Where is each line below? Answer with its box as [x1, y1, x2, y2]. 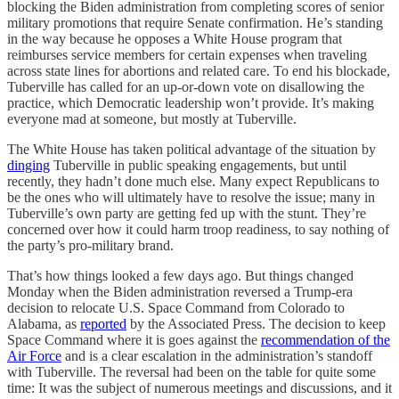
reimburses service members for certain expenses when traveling [7, 47, 367, 62]
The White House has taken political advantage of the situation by [7, 142, 376, 157]
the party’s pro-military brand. [7, 238, 174, 253]
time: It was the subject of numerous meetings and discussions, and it [7, 380, 392, 395]
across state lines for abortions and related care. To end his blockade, [7, 63, 390, 78]
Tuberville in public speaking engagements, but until [50, 158, 346, 173]
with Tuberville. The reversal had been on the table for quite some [7, 364, 376, 379]
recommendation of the [261, 332, 390, 347]
